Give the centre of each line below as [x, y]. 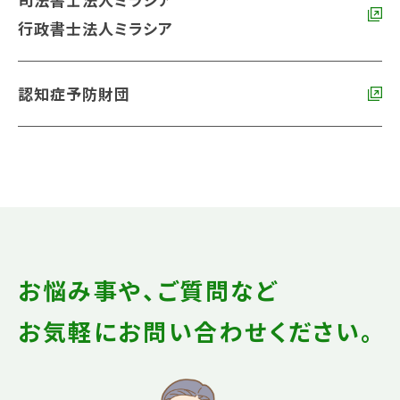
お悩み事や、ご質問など [148, 289]
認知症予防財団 [75, 93]
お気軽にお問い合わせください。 [196, 330]
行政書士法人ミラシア [96, 28]
